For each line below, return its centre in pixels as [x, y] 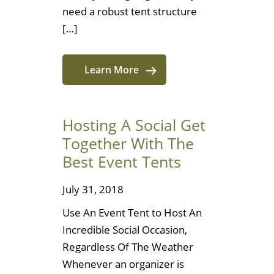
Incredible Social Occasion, [125, 230]
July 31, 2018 [93, 189]
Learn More [111, 70]
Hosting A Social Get [134, 125]
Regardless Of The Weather [128, 247]
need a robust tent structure [130, 12]
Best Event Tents [122, 162]
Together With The [128, 143]
